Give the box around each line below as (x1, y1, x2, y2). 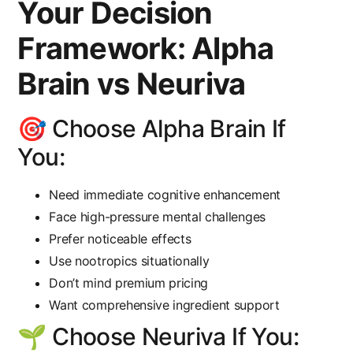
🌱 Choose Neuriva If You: (17, 322, 299, 351)
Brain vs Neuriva (17, 65, 246, 102)
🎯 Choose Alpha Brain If (17, 114, 286, 143)
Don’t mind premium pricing (49, 275, 209, 292)
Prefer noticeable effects (49, 231, 191, 247)
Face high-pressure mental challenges (49, 209, 266, 225)
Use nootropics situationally (49, 253, 210, 269)
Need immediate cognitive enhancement (49, 187, 281, 203)
